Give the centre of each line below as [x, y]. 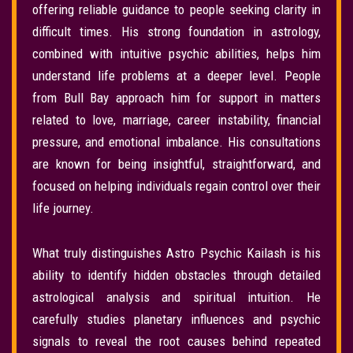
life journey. [63, 208]
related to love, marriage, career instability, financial [176, 119]
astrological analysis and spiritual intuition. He [176, 297]
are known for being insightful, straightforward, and [176, 163]
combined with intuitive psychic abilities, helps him [176, 53]
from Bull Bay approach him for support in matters [176, 97]
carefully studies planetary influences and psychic [176, 320]
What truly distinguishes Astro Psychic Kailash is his [176, 253]
